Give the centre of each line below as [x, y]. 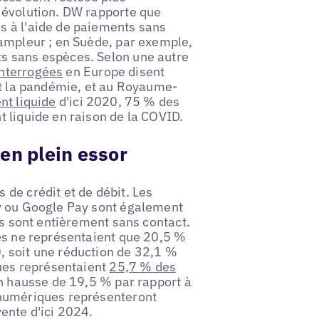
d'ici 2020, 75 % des [118, 101]
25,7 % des [143, 267]
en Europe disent [114, 71]
